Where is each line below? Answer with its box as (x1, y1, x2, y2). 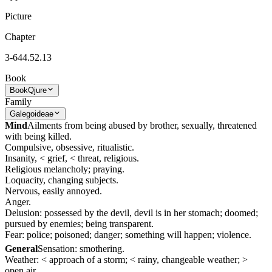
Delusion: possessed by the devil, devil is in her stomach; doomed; (5, 207, 258, 218)
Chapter (5, 31, 35, 42)
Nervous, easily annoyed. (5, 185, 102, 196)
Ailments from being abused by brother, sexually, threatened (27, 120, 257, 131)
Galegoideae (10, 109, 53, 118)
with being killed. (5, 131, 72, 141)
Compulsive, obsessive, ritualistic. (5, 141, 134, 152)
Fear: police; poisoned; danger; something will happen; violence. (5, 229, 251, 240)
